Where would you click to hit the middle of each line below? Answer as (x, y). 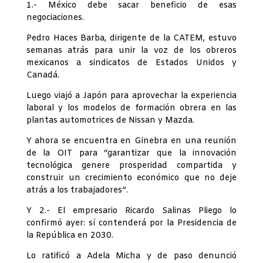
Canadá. (43, 76)
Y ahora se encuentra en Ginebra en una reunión (131, 141)
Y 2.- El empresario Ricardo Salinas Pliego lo (131, 211)
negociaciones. (55, 18)
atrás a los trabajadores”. (77, 191)
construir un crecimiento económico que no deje (131, 178)
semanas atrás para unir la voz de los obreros (131, 51)
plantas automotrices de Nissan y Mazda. (110, 121)
